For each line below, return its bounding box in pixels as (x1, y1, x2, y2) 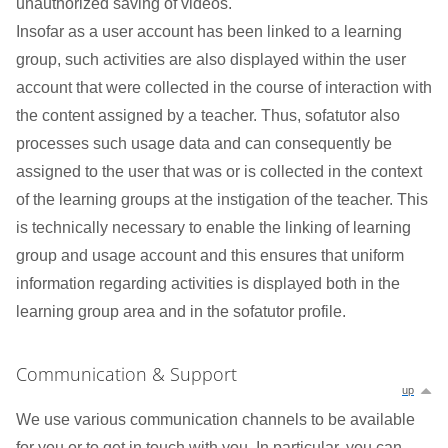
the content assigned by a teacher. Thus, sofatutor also (16, 107, 400, 124)
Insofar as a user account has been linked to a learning (16, 23, 402, 40)
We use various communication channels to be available (16, 411, 415, 428)
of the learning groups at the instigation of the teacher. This (16, 191, 428, 208)
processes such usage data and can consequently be (16, 135, 392, 152)
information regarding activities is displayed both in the (16, 275, 400, 292)
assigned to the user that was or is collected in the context (16, 163, 422, 180)
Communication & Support (16, 362, 237, 386)
